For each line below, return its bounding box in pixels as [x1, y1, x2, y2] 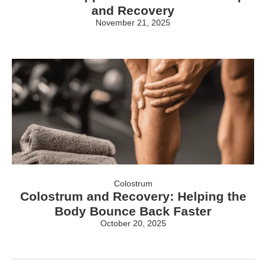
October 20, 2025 [100, 218, 166, 229]
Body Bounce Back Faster [55, 204, 211, 218]
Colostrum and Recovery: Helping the [20, 189, 246, 204]
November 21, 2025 [96, 17, 170, 27]
